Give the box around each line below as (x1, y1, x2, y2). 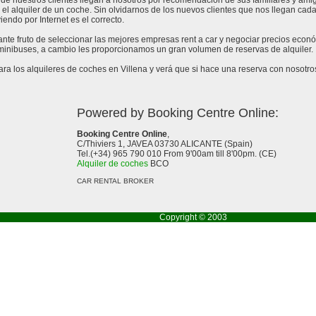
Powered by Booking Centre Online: (77, 106, 279, 120)
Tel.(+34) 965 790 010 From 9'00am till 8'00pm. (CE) (77, 149, 276, 159)
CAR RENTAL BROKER (77, 177, 154, 185)
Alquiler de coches (77, 159, 148, 169)
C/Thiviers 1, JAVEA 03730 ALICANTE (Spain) (77, 139, 253, 149)
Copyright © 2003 (159, 212, 227, 222)
